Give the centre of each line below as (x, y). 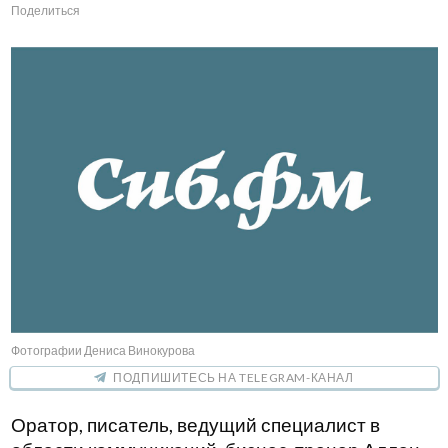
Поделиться (45, 10)
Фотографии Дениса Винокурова (102, 350)
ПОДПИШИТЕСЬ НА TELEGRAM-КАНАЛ (233, 377)
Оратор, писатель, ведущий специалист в (195, 424)
